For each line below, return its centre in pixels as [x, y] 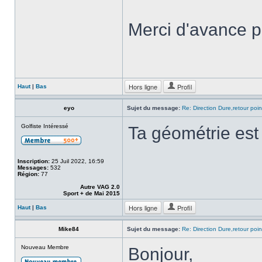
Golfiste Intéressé [45, 126]
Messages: [33, 168]
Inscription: [34, 161]
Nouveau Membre [45, 247]
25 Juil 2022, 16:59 [77, 161]
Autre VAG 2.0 [100, 187]
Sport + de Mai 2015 [92, 193]
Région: [28, 174]
